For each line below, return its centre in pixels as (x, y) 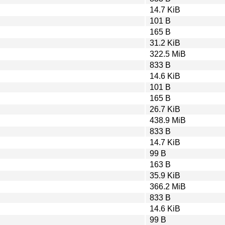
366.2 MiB (168, 186)
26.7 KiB (165, 109)
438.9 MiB (168, 120)
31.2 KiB (165, 43)
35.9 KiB (165, 175)
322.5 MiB (168, 54)
